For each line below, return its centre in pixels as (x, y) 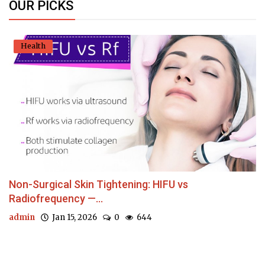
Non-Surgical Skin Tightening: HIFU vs (98, 185)
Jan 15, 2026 (73, 218)
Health (33, 46)
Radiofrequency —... (56, 199)
